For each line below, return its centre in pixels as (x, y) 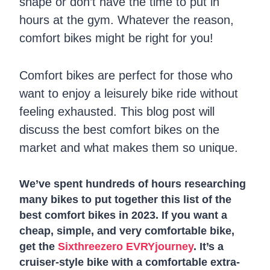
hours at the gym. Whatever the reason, (127, 20)
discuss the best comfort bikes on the (119, 130)
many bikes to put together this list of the (125, 199)
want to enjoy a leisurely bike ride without (129, 93)
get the (39, 246)
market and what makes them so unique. (129, 148)
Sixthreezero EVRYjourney (126, 246)
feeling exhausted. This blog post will (117, 111)
